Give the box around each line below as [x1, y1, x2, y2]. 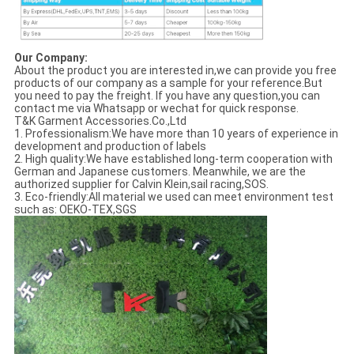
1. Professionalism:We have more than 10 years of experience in [13, 126, 338, 140]
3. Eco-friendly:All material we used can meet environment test [13, 190, 333, 203]
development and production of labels [13, 139, 206, 153]
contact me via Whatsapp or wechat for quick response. [13, 101, 299, 115]
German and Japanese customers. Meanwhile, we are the [13, 164, 306, 178]
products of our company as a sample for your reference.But [13, 76, 322, 89]
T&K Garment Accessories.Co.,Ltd [13, 114, 186, 127]
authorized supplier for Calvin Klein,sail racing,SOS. [13, 177, 269, 190]
